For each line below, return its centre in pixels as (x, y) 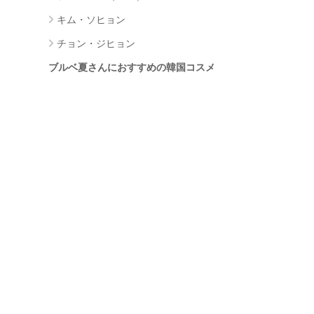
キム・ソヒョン (91, 19)
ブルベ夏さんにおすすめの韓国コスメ (132, 67)
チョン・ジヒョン (96, 43)
